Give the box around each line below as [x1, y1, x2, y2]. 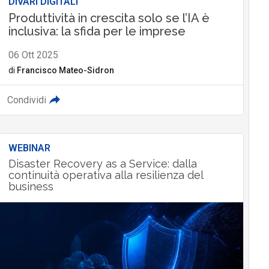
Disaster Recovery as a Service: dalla [8, 157, 197, 170]
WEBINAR [8, 142, 50, 154]
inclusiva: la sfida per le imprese [8, 23, 186, 38]
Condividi [7, 94, 46, 106]
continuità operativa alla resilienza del [8, 168, 203, 181]
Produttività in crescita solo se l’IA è [8, 10, 210, 25]
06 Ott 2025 [8, 49, 58, 61]
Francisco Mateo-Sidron [16, 65, 114, 75]
